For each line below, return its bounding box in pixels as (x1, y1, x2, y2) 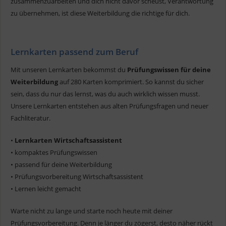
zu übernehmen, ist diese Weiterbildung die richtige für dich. (11, 9, 190, 18)
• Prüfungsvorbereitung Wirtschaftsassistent (11, 172, 143, 182)
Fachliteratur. (11, 114, 50, 123)
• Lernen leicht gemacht (11, 184, 81, 194)
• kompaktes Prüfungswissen (11, 148, 97, 157)
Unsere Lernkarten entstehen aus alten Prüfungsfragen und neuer (11, 101, 208, 111)
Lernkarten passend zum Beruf (11, 46, 138, 58)
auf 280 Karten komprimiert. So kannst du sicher (58, 77, 204, 87)
